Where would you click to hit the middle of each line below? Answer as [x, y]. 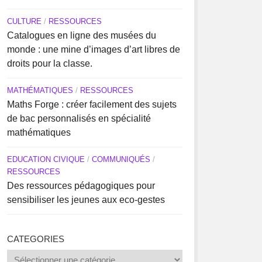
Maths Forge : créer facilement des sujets [92, 104]
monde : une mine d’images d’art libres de [93, 49]
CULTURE [24, 21]
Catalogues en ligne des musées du [81, 35]
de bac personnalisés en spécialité [79, 118]
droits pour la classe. [49, 63]
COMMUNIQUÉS [121, 159]
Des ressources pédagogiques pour [81, 186]
